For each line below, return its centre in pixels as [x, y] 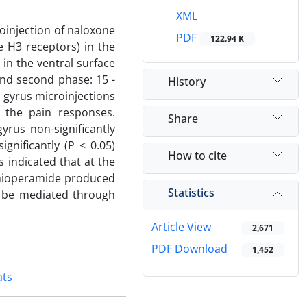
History [187, 81]
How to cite [197, 155]
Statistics [191, 192]
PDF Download [189, 249]
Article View [181, 227]
